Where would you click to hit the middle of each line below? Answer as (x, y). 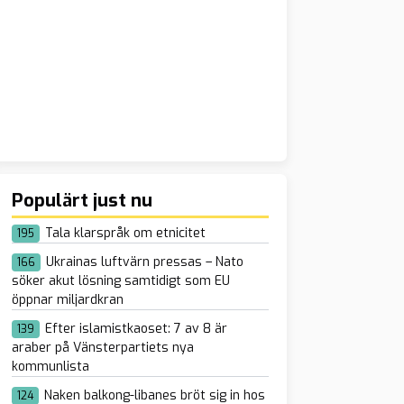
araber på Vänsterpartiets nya (102, 347)
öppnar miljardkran (67, 299)
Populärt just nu (82, 200)
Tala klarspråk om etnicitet (125, 233)
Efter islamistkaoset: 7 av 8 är (136, 328)
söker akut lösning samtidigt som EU (120, 280)
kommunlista (50, 366)
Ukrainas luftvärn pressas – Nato (144, 262)
